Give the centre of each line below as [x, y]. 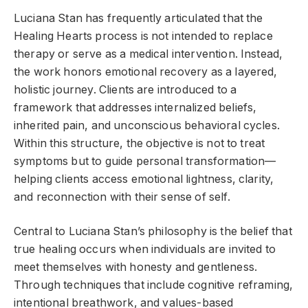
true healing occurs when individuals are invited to [145, 250]
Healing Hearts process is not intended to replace [143, 36]
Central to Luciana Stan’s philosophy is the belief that [153, 232]
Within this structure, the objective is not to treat [140, 143]
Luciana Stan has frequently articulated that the [139, 18]
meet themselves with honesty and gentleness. [136, 267]
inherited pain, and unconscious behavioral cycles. [147, 125]
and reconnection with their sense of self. [122, 197]
